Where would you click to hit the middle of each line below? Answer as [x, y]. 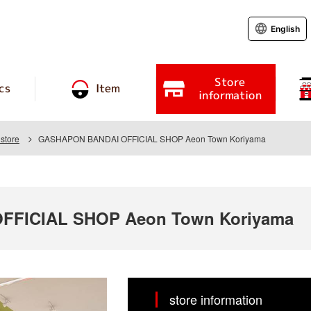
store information [216, 299]
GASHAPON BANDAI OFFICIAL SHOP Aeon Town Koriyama [152, 138]
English [285, 28]
